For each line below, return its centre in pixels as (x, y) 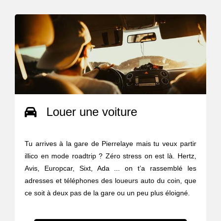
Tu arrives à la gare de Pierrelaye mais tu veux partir (110, 143)
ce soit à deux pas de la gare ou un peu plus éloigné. (108, 193)
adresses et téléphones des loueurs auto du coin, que (110, 180)
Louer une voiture (92, 111)
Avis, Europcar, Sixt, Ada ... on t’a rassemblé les (110, 168)
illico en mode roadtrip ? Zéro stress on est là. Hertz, (110, 156)
